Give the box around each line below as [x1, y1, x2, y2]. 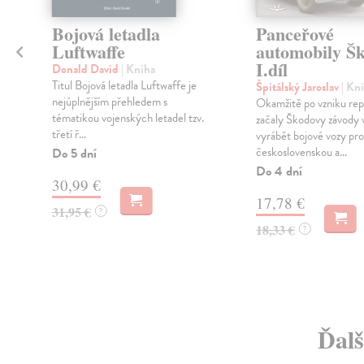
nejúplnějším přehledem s [51, 93, 167, 111]
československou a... [255, 143, 347, 162]
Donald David [51, 60, 121, 79]
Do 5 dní [51, 144, 97, 164]
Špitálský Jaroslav [255, 78, 341, 97]
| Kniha [120, 60, 155, 79]
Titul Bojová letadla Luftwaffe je [51, 76, 197, 95]
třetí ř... [51, 125, 86, 144]
